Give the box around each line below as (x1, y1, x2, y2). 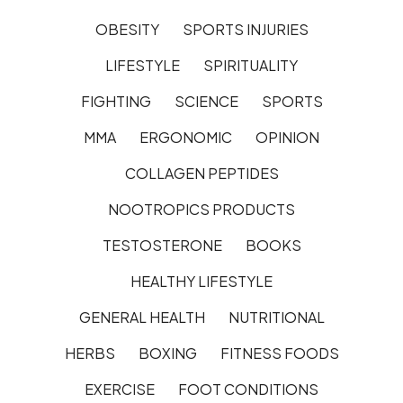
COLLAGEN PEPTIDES (124, 163, 279, 183)
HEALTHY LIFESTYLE (130, 271, 273, 291)
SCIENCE (174, 91, 238, 111)
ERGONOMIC (139, 127, 232, 147)
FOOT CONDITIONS (178, 379, 318, 399)
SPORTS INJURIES (182, 19, 309, 39)
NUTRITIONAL (228, 307, 325, 327)
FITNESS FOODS (219, 343, 339, 363)
